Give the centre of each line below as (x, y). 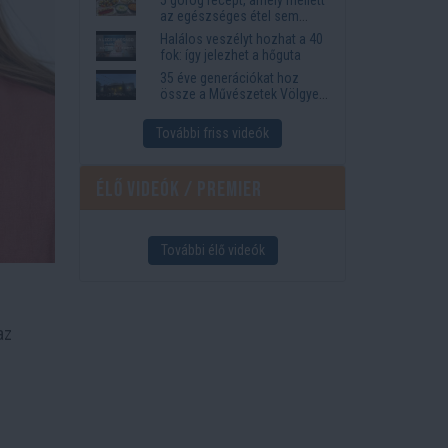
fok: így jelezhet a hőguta (231, 54)
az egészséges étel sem (230, 15)
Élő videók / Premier (179, 189)
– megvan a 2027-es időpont (241, 109)
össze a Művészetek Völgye (240, 93)
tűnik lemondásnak (214, 31)
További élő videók (212, 249)
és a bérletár (195, 125)
